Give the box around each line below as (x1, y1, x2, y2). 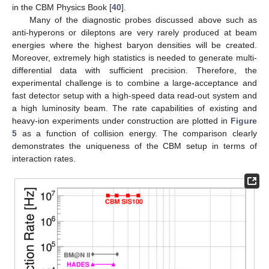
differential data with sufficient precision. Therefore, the (12, 65, 257, 75)
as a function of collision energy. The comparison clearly (17, 128, 257, 138)
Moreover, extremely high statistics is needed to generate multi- (12, 52, 257, 62)
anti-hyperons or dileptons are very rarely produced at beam (12, 27, 257, 37)
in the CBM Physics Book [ (12, 2, 112, 12)
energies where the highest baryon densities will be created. (12, 40, 257, 50)
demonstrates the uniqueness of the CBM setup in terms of (12, 141, 257, 151)
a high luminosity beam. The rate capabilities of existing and (12, 103, 257, 113)
